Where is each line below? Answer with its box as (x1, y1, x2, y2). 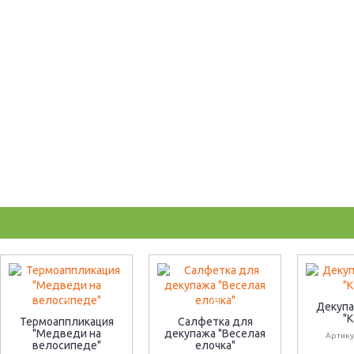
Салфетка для (177, 315, 253, 328)
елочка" (194, 339, 235, 352)
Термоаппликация (19, 315, 114, 328)
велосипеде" (32, 339, 101, 352)
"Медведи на (32, 327, 101, 340)
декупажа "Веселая (164, 327, 265, 340)
